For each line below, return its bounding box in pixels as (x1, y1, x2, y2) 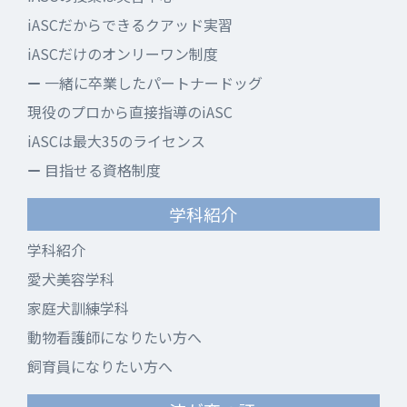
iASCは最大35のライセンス (27, 130, 205, 153)
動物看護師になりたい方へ (27, 326, 202, 349)
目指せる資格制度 (41, 159, 161, 182)
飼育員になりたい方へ (27, 355, 173, 378)
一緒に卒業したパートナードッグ (41, 72, 263, 94)
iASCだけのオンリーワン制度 (27, 43, 218, 65)
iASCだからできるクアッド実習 (27, 14, 233, 36)
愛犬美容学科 (27, 268, 114, 291)
